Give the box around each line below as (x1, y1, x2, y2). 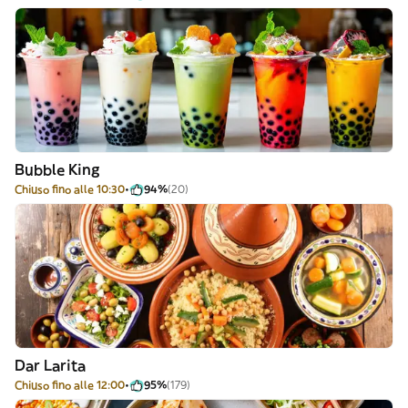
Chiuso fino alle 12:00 (15, 378, 125, 392)
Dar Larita (15, 356, 86, 374)
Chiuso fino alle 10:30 (15, 182, 125, 196)
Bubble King (15, 160, 99, 178)
